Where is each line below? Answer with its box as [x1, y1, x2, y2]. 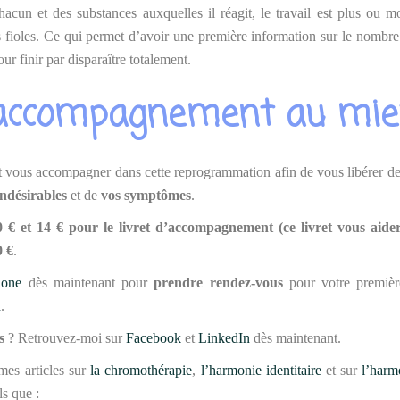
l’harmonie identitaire [200, 362, 321, 378]
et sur [321, 362, 362, 378]
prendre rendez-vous [154, 275, 283, 290]
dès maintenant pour [21, 275, 154, 290]
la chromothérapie [90, 362, 193, 378]
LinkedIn [198, 330, 250, 346]
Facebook [126, 330, 181, 346]
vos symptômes [101, 187, 191, 203]
